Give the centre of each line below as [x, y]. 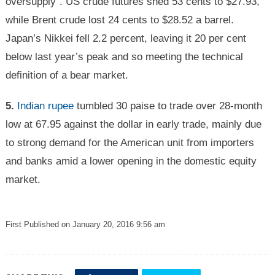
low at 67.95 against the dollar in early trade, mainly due [133, 124]
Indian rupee [45, 106]
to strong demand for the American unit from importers [130, 143]
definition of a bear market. [67, 75]
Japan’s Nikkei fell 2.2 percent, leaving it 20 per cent [126, 38]
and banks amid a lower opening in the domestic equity [131, 161]
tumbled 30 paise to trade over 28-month [168, 106]
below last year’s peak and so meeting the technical [124, 57]
